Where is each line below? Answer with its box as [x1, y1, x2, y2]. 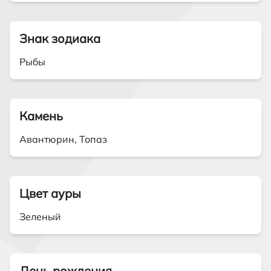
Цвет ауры [19, 186, 81, 201]
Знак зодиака [19, 31, 100, 46]
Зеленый [19, 211, 61, 223]
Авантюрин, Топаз [19, 133, 107, 145]
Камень [19, 108, 63, 123]
